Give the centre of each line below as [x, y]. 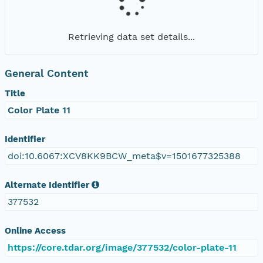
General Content [47, 73]
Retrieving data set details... [131, 36]
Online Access [35, 230]
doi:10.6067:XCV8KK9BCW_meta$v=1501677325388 [124, 156]
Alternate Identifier [47, 185]
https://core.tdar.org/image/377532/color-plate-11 [122, 247]
